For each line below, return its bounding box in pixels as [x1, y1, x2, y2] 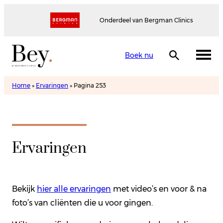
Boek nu [125, 50, 153, 60]
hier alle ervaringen [37, 184, 111, 194]
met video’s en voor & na [111, 184, 207, 194]
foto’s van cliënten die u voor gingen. [12, 198, 157, 208]
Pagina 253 [74, 82, 106, 89]
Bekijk [12, 184, 37, 194]
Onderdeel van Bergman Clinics [99, 16, 193, 24]
